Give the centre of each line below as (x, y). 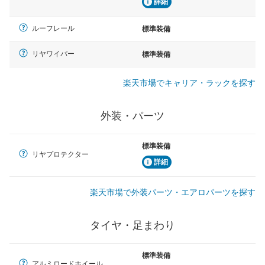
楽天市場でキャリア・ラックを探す (189, 83)
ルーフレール (53, 29)
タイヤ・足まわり (132, 226)
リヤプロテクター (60, 155)
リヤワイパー (53, 54)
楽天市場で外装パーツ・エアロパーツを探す (173, 193)
